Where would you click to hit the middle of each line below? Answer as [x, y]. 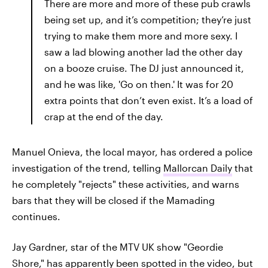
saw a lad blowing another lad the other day [143, 52]
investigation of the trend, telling [88, 168]
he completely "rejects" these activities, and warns [126, 184]
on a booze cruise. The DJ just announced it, [144, 68]
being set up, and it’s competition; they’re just [148, 19]
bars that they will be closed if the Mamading [113, 200]
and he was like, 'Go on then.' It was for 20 [139, 84]
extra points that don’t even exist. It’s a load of [149, 100]
